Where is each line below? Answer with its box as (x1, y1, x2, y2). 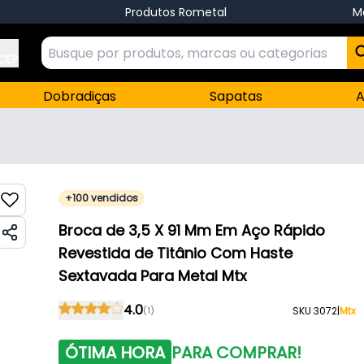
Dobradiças (43, 87, 117, 106)
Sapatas (210, 87, 263, 106)
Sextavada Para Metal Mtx (58, 266, 247, 286)
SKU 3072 (292, 303, 338, 318)
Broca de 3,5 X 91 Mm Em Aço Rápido (58, 220, 325, 240)
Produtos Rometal (124, 3, 227, 20)
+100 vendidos (64, 191, 138, 205)
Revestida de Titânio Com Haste (58, 243, 292, 263)
